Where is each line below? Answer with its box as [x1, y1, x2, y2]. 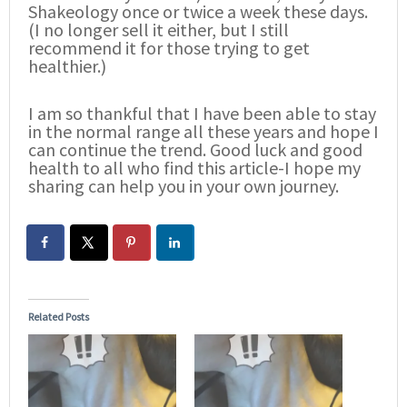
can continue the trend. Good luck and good [28, 137, 362, 161]
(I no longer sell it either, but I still [28, 17, 289, 41]
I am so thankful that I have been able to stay [28, 101, 376, 124]
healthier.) [28, 54, 106, 77]
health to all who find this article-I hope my [28, 155, 361, 179]
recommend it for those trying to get [28, 35, 310, 59]
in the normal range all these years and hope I [28, 119, 379, 143]
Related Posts [28, 309, 89, 323]
